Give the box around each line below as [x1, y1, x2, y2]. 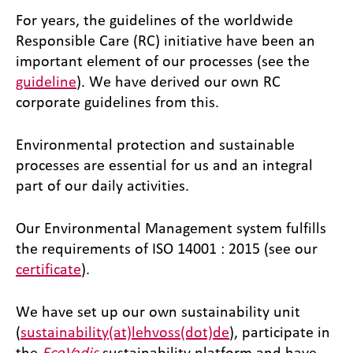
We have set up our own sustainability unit [16, 303, 300, 321]
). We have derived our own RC [76, 72, 281, 91]
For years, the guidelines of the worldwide [16, 11, 293, 29]
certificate [16, 260, 81, 278]
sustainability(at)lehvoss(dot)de [20, 323, 229, 341]
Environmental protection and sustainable [16, 136, 295, 154]
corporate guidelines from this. [16, 93, 219, 111]
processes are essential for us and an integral [16, 156, 313, 174]
